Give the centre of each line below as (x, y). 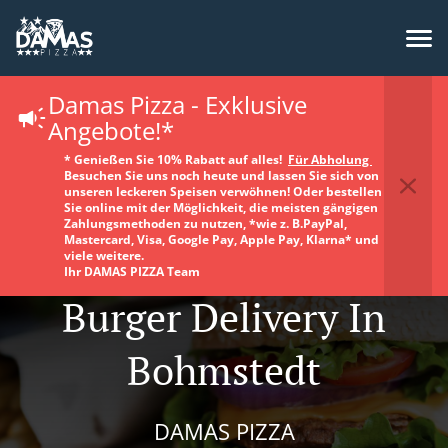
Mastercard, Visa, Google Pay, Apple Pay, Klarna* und (221, 239)
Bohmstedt (224, 369)
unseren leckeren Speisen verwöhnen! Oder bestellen (223, 191)
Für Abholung (330, 159)
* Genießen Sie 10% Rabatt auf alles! (176, 159)
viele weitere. (104, 255)
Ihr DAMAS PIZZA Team (132, 271)
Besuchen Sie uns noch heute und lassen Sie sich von (221, 175)
